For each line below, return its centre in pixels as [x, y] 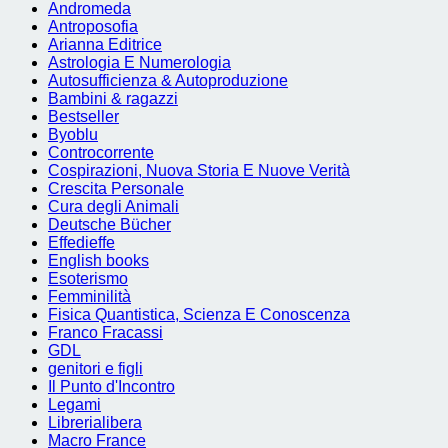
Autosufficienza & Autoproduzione [168, 80]
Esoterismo [88, 278]
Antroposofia [93, 26]
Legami [74, 404]
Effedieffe [81, 242]
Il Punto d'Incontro [111, 386]
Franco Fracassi [105, 332]
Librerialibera [95, 422]
